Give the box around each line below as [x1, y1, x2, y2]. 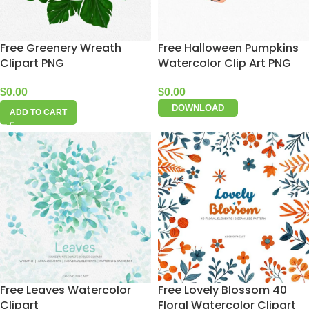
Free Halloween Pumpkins [158, 40, 299, 56]
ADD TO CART [10, 108, 67, 117]
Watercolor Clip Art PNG [158, 55, 291, 71]
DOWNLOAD [172, 103, 224, 113]
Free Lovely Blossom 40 [158, 282, 287, 298]
